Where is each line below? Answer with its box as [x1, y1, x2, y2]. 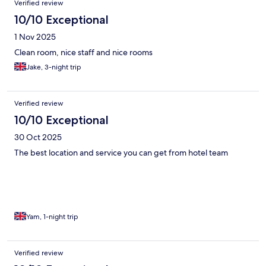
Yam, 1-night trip [26, 211, 78, 221]
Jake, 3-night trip [26, 62, 81, 72]
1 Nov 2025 [14, 31, 56, 42]
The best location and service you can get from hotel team [14, 147, 228, 158]
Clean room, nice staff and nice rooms [14, 46, 153, 58]
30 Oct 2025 [14, 131, 62, 142]
